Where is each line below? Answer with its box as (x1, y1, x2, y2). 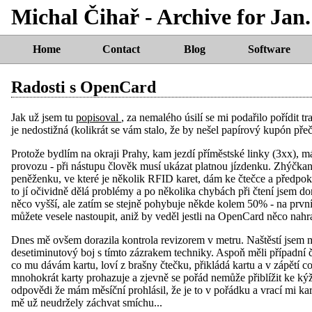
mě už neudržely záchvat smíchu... (11, 296, 162, 309)
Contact (102, 42, 140, 55)
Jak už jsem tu (11, 111, 76, 123)
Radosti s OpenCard (11, 78, 156, 97)
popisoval (76, 111, 121, 123)
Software (247, 42, 290, 55)
